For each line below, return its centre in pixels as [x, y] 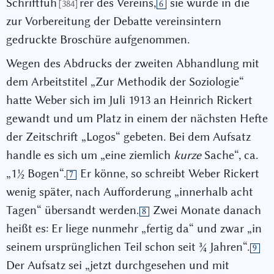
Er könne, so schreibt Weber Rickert [168, 174]
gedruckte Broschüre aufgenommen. [98, 40]
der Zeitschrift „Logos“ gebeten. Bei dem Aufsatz [128, 137]
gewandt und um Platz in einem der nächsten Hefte [137, 119]
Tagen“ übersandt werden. [72, 210]
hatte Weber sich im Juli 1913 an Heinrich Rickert [129, 100]
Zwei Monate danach [206, 210]
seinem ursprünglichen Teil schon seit [102, 247]
